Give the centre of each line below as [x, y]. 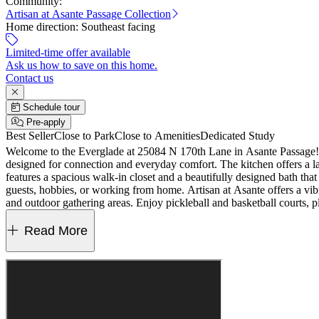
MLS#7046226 [40, 228]
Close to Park [84, 136]
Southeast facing [118, 27]
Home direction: [43, 27]
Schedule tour [51, 107]
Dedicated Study [237, 136]
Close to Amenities [157, 136]
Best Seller [30, 136]
